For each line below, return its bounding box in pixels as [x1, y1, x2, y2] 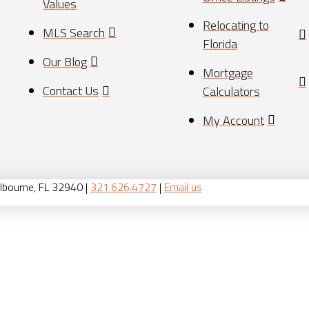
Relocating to [202, 16, 269, 35]
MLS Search [43, 23, 106, 42]
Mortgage [202, 63, 253, 82]
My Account [202, 110, 264, 130]
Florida [202, 34, 237, 54]
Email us [164, 179, 202, 196]
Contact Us [43, 81, 99, 101]
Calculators [202, 81, 260, 101]
